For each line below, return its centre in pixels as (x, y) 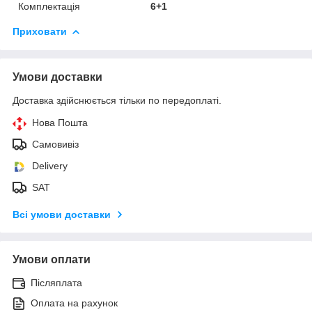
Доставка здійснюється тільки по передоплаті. (117, 100)
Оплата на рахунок (74, 303)
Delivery (50, 165)
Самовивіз (55, 144)
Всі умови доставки (62, 214)
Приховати (40, 31)
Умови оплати (52, 259)
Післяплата (56, 282)
